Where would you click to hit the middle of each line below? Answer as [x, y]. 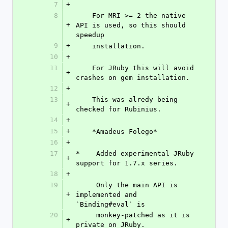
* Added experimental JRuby [135, 153]
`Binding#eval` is [110, 204]
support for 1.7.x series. [127, 163]
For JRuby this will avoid [84, 68]
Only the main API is [86, 185]
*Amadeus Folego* [125, 132]
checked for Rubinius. [119, 109]
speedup [90, 35]
